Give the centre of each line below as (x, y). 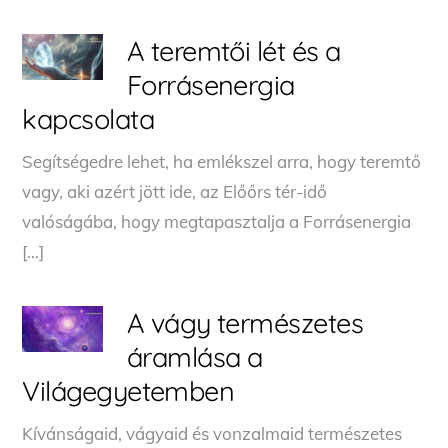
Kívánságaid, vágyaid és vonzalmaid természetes (212, 433)
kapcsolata (88, 118)
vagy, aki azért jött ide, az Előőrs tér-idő (175, 191)
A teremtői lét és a (233, 50)
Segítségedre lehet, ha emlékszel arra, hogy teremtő (222, 161)
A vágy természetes (245, 322)
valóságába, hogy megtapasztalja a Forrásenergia (217, 221)
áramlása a (194, 356)
